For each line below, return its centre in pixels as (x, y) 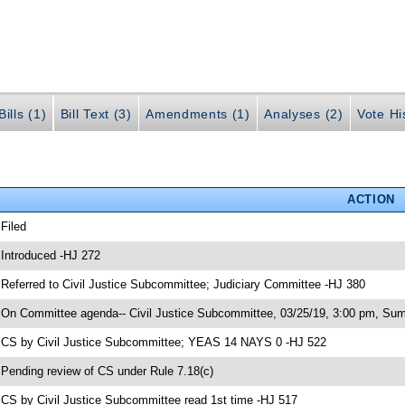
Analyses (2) (304, 113)
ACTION (371, 200)
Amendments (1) (198, 113)
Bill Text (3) (96, 113)
